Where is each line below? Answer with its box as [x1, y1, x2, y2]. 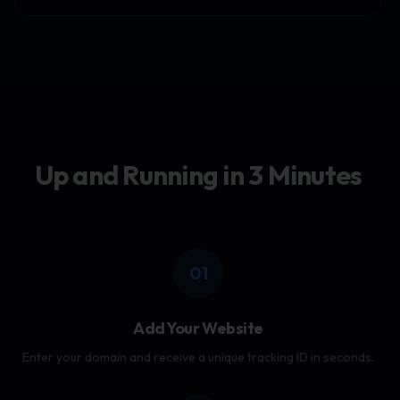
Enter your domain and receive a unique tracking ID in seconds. [22, 349, 374, 365]
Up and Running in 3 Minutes [34, 158, 362, 192]
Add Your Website [133, 318, 263, 338]
